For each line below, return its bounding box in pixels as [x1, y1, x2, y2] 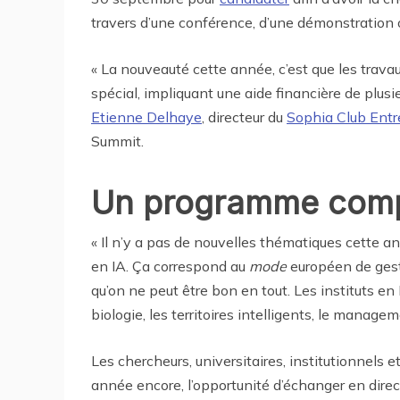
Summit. [91, 132, 144, 151]
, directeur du [202, 108, 287, 127]
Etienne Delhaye [91, 108, 202, 127]
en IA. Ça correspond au [91, 257, 249, 276]
